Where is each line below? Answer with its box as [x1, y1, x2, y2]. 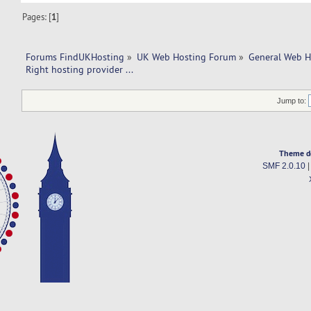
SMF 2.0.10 [262, 161, 305, 170]
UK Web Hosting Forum [137, 51, 237, 64]
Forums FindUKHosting [25, 51, 124, 64]
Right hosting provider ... [25, 63, 135, 76]
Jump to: [277, 96, 307, 105]
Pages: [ [22, 11, 52, 23]
